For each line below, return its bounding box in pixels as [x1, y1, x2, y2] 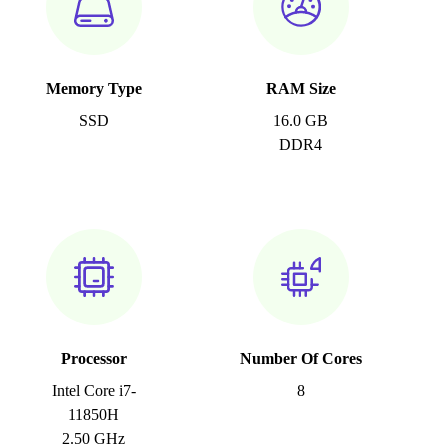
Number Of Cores [239, 350, 362, 368]
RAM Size [265, 80, 336, 98]
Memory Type [45, 80, 142, 98]
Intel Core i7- [51, 382, 136, 400]
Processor [60, 350, 127, 368]
